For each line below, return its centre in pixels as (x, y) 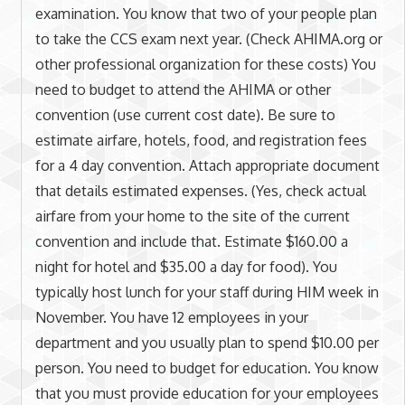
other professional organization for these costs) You (205, 64)
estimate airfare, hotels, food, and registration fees (201, 140)
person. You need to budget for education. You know (207, 367)
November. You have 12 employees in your (171, 317)
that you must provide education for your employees (207, 393)
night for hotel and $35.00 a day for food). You (186, 266)
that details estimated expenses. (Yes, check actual (200, 190)
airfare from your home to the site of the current (192, 216)
